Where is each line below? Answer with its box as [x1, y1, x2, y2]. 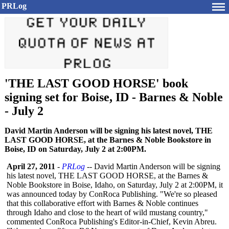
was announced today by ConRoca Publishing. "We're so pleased [7, 190, 217, 198]
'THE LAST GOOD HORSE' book [5, 77, 188, 90]
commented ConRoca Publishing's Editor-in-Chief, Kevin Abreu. [7, 217, 217, 226]
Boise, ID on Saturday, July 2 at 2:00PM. [5, 145, 146, 153]
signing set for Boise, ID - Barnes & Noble [5, 90, 223, 104]
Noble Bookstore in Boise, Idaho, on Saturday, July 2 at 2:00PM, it [7, 180, 223, 189]
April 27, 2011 [7, 162, 55, 171]
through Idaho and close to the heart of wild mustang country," [7, 208, 208, 217]
